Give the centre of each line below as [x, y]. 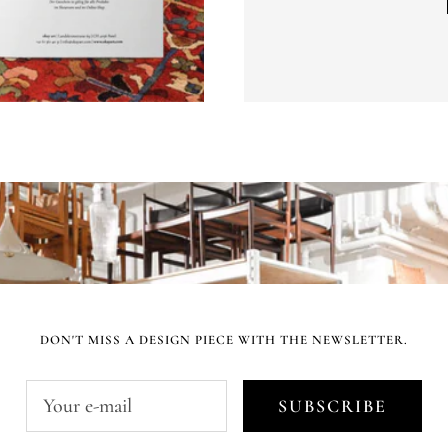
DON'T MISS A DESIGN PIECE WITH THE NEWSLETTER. [224, 339]
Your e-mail [88, 405]
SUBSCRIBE [332, 405]
